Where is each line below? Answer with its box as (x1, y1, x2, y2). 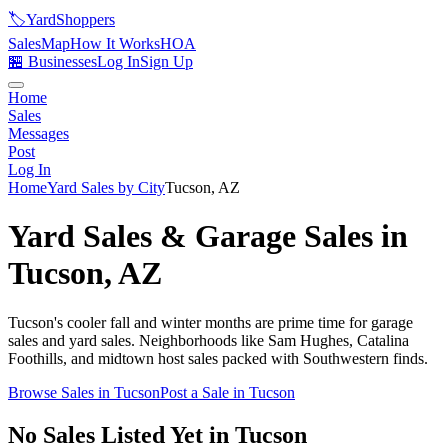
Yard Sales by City (47, 179, 165, 196)
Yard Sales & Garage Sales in (8, 218, 408, 255)
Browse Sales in (8, 383, 114, 401)
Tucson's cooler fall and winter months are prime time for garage (8, 313, 413, 331)
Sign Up (140, 53, 193, 70)
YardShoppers (26, 11, 115, 28)
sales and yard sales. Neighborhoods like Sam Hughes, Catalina (8, 331, 409, 349)
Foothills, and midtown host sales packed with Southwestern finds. (8, 349, 428, 367)
